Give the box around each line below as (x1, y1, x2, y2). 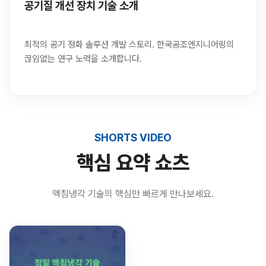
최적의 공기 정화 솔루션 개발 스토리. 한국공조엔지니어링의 (24, 39, 234, 50)
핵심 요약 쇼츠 (77, 151, 189, 175)
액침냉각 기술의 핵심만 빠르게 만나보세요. (52, 188, 214, 200)
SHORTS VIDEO (94, 131, 172, 144)
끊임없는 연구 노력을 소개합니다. (24, 53, 142, 65)
